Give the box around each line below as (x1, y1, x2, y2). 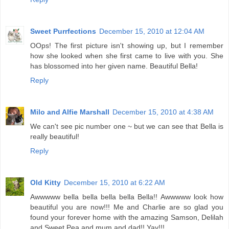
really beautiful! (30, 132, 79, 141)
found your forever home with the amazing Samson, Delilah (30, 213, 223, 222)
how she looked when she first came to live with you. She (30, 52, 223, 60)
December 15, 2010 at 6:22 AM (64, 178, 165, 187)
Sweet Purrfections (30, 27, 96, 36)
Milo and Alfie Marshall (30, 108, 109, 117)
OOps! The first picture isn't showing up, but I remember (30, 41, 223, 50)
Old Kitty (30, 178, 61, 187)
